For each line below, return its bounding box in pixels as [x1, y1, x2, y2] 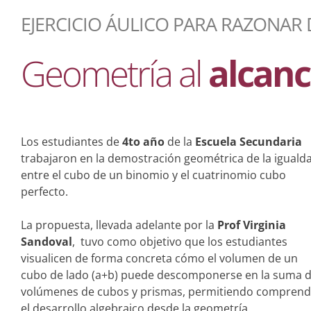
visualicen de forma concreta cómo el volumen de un [21, 251, 298, 266]
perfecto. [21, 184, 68, 199]
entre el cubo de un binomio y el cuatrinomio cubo [21, 167, 286, 183]
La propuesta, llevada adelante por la [21, 217, 217, 233]
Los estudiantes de [21, 134, 122, 149]
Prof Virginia [217, 217, 286, 233]
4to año [122, 134, 165, 149]
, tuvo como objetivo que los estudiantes [72, 234, 287, 249]
